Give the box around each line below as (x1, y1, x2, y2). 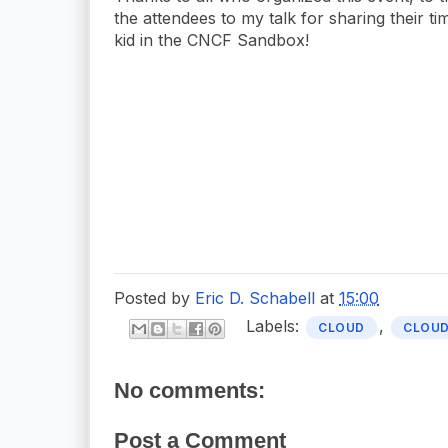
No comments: (114, 377, 265, 403)
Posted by (114, 287, 195, 308)
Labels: (246, 316, 304, 337)
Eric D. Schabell (195, 287, 315, 308)
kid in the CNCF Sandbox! (114, 29, 309, 50)
